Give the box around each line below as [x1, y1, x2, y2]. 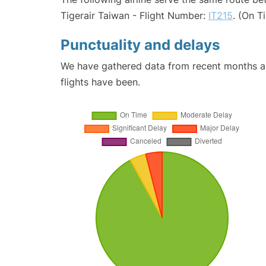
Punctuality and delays [61, 36, 220, 54]
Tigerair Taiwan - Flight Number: [61, 9, 208, 22]
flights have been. [61, 76, 140, 88]
